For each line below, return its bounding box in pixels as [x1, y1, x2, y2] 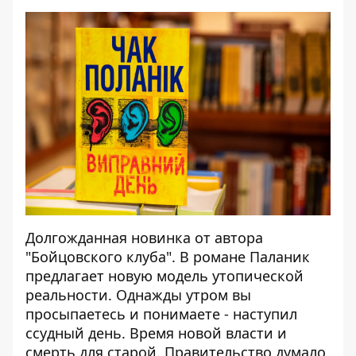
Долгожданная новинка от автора [25, 228, 263, 247]
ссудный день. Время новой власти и [25, 323, 287, 342]
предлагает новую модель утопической [25, 266, 304, 285]
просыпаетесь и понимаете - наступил [25, 304, 297, 323]
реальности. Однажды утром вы [25, 285, 251, 304]
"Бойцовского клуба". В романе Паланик [25, 247, 310, 266]
